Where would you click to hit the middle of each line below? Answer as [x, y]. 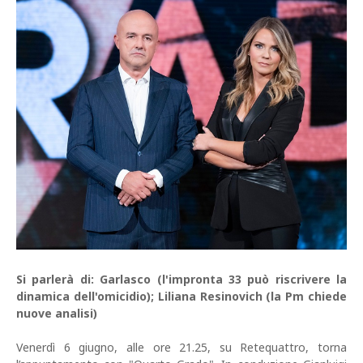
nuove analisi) [57, 313]
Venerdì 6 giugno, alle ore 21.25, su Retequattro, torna [181, 347]
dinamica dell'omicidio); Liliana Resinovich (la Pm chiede [181, 296]
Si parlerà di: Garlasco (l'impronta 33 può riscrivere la [181, 279]
